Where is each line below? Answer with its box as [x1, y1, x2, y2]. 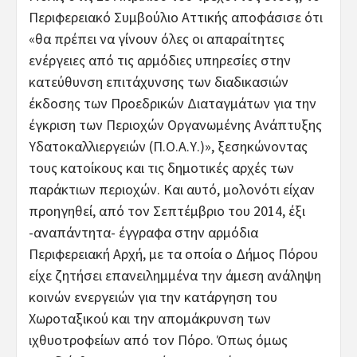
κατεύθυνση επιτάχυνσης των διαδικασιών [29, 72, 288, 91]
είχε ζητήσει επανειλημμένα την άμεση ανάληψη [29, 265, 321, 284]
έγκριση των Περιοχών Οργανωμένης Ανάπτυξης [29, 115, 322, 134]
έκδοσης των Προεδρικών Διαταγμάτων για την [29, 93, 316, 112]
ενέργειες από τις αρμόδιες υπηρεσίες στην [29, 50, 291, 69]
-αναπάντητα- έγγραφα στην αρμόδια [29, 222, 258, 241]
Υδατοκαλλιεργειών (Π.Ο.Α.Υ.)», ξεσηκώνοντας [29, 136, 308, 155]
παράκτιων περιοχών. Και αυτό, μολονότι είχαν [29, 179, 315, 198]
